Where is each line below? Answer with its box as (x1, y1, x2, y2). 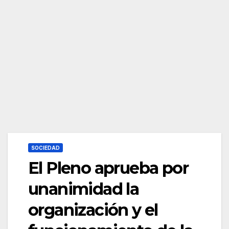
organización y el (28, 200, 158, 220)
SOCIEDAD (31, 145, 60, 151)
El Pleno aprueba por (28, 158, 188, 178)
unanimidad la (28, 179, 139, 199)
